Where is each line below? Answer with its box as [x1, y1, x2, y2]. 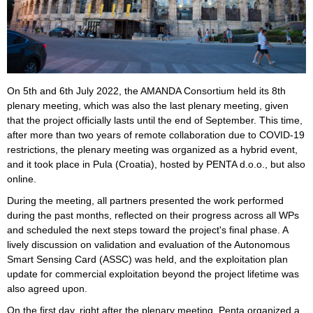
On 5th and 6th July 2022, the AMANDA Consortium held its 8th [7, 85, 286, 97]
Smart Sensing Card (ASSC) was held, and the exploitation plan [7, 254, 288, 265]
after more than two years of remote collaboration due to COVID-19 [7, 129, 305, 141]
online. [7, 173, 39, 185]
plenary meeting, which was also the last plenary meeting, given [7, 100, 289, 112]
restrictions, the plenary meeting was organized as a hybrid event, [7, 144, 298, 156]
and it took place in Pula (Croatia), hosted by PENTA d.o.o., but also [7, 159, 305, 170]
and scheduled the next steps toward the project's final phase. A [7, 224, 288, 236]
